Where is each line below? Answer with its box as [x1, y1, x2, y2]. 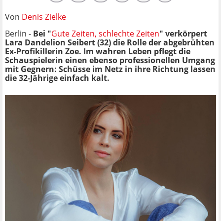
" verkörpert [159, 28, 207, 39]
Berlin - [5, 28, 33, 39]
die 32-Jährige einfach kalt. [5, 72, 110, 83]
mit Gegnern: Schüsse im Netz [5, 63, 125, 74]
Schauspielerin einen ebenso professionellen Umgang [5, 54, 215, 66]
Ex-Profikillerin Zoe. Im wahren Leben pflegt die [5, 45, 190, 57]
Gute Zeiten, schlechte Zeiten [51, 28, 159, 39]
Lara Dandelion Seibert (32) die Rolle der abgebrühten [5, 37, 215, 48]
